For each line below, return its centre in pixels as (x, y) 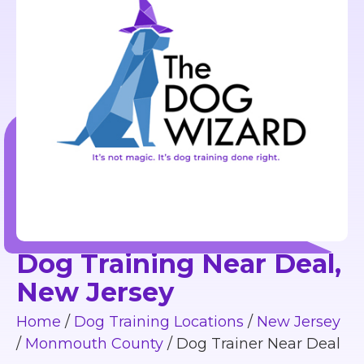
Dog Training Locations (159, 322)
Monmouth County (94, 344)
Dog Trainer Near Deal (258, 344)
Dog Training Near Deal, (179, 263)
